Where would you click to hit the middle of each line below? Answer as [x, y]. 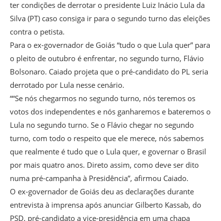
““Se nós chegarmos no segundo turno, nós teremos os [103, 98]
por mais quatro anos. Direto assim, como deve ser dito [104, 165]
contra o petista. [37, 31]
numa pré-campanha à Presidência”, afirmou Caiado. [99, 178]
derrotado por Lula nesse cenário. [67, 85]
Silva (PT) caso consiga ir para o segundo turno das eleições [110, 18]
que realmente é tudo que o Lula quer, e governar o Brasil [108, 151]
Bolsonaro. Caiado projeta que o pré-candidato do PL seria [109, 71]
